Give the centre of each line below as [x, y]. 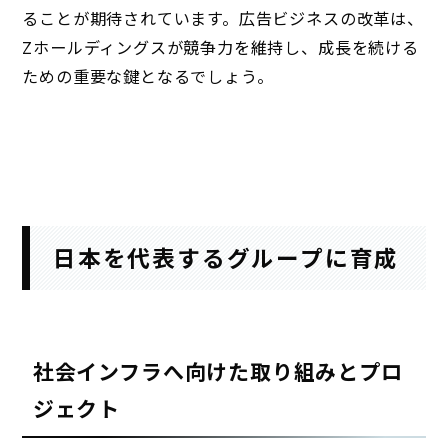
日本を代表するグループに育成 [226, 258]
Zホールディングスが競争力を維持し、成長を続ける [220, 46]
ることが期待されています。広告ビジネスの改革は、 [223, 17]
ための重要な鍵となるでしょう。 [148, 75]
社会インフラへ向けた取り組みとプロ [217, 371]
